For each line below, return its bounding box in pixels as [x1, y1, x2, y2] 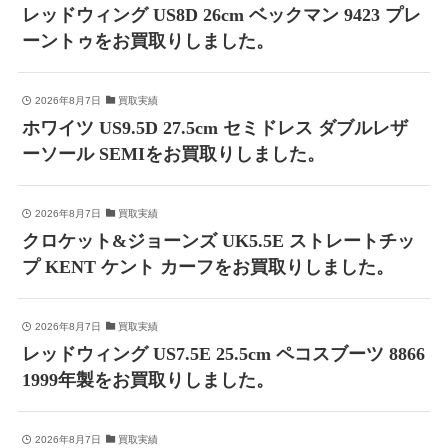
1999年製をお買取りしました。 [22, 369, 275, 390]
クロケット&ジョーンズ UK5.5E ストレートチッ [22, 231, 416, 252]
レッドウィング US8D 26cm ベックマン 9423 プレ [22, 5, 422, 26]
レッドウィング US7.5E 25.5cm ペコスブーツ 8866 [22, 343, 426, 364]
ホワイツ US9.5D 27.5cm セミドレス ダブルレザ [22, 118, 409, 139]
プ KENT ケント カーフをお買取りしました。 [22, 257, 395, 278]
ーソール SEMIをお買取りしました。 [22, 144, 326, 165]
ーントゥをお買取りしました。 [22, 31, 275, 52]
